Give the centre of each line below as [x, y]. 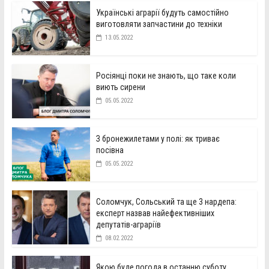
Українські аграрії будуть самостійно [162, 12]
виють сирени [120, 87]
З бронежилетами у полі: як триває [158, 138]
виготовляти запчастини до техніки [159, 24]
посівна [110, 150]
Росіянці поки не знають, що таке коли [166, 75]
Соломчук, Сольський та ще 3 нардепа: [166, 201]
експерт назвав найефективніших [155, 213]
